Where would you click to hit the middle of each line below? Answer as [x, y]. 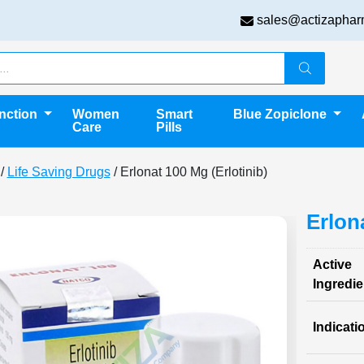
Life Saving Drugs [58, 172]
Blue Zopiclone [282, 114]
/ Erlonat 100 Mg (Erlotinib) [188, 172]
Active [333, 264]
